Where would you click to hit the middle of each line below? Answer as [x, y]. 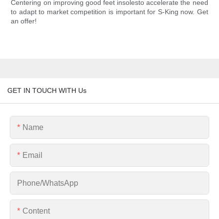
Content [36, 211]
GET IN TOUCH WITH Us [47, 90]
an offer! [24, 21]
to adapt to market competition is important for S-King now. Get [109, 12]
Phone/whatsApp [48, 183]
